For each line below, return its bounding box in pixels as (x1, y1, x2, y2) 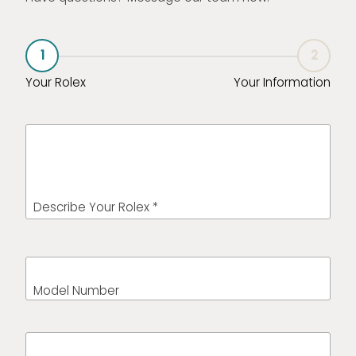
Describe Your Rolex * (33, 198, 158, 215)
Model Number (33, 281, 119, 299)
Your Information (234, 73, 331, 91)
